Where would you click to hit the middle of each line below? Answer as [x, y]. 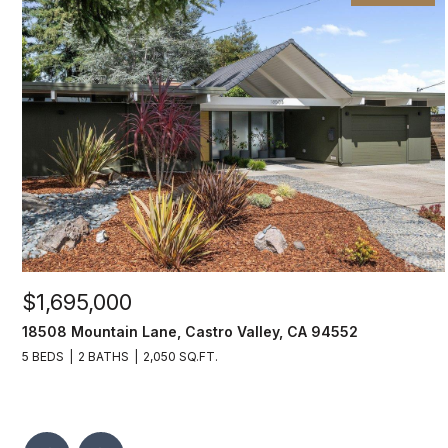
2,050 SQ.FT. [180, 356]
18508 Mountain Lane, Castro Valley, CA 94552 [190, 331]
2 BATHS [103, 356]
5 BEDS [43, 356]
